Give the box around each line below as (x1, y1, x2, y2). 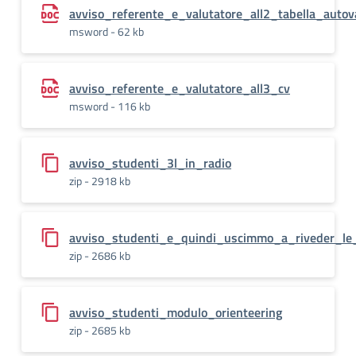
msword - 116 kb (69, 98, 150, 114)
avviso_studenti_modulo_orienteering (69, 303, 282, 322)
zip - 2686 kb (69, 247, 130, 264)
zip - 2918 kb (69, 172, 130, 189)
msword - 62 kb (69, 23, 144, 40)
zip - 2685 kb (69, 322, 130, 339)
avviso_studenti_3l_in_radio (69, 153, 231, 172)
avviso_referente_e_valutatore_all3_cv (69, 79, 290, 98)
